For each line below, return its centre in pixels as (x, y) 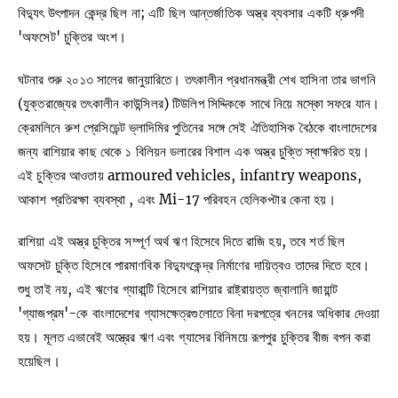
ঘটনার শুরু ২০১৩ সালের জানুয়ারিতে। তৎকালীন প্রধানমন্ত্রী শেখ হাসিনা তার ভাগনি (197, 79)
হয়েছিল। (39, 362)
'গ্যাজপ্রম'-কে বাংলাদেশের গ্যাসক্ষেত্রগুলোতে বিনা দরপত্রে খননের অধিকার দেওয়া (199, 314)
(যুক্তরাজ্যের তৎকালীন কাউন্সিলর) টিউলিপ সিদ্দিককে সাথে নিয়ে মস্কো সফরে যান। (199, 103)
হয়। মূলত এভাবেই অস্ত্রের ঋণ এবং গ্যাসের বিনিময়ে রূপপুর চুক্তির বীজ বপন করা (195, 338)
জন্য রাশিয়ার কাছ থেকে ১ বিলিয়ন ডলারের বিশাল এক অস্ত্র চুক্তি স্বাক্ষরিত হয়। (194, 151)
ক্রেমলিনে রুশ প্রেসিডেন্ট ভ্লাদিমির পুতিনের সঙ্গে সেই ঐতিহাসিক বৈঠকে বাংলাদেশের (197, 127)
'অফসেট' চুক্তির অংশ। (72, 36)
